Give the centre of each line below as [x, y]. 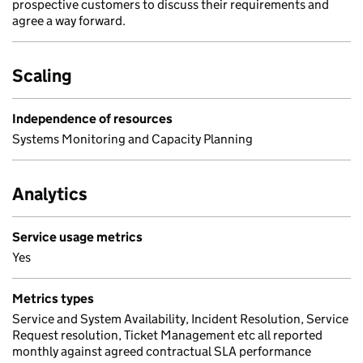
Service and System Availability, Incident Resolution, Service [180, 319]
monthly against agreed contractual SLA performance [162, 351]
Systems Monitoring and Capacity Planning [132, 139]
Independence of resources [92, 119]
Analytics [50, 194]
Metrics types [53, 299]
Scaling [42, 76]
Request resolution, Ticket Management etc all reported [167, 335]
